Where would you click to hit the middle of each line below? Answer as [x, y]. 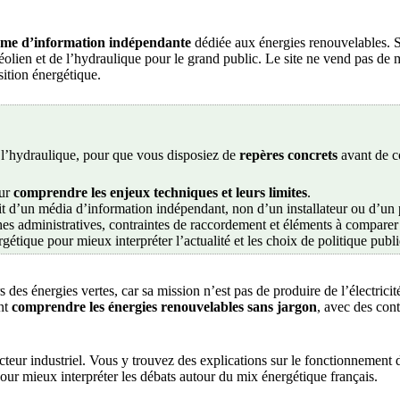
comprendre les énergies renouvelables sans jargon [164, 307]
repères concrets [288, 154]
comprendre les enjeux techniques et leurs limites [160, 192]
